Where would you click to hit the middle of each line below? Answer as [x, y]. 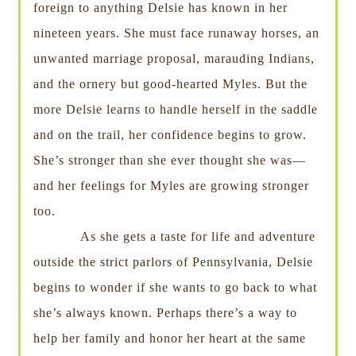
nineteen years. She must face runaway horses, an [176, 33]
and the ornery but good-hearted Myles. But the [170, 84]
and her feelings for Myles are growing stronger [171, 186]
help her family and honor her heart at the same [169, 339]
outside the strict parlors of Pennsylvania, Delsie [173, 262]
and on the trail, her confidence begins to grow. [170, 135]
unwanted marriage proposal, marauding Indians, [174, 59]
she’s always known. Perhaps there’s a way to [165, 313]
